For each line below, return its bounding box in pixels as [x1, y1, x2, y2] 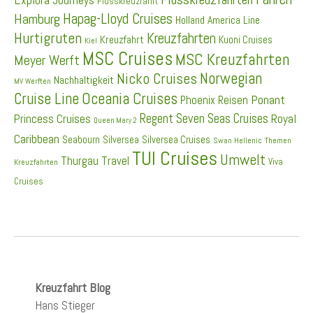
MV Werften [14, 75, 51, 86]
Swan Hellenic [213, 135, 262, 145]
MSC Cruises [82, 46, 173, 71]
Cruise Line [14, 88, 79, 109]
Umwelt [220, 150, 265, 169]
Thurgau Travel [61, 152, 129, 168]
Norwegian [200, 68, 262, 89]
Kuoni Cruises [219, 33, 272, 46]
